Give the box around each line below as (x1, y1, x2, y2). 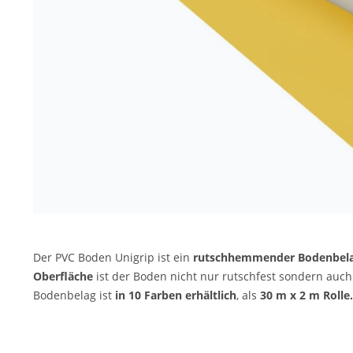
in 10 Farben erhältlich (115, 288, 236, 303)
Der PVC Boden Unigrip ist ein (33, 250, 193, 265)
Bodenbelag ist (33, 288, 115, 303)
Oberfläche (33, 269, 93, 284)
